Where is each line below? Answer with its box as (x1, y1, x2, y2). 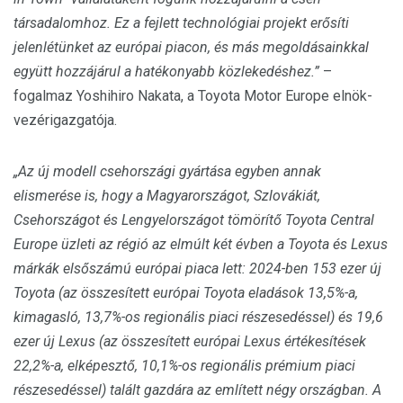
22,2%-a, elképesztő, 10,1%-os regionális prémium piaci (13, 357, 355, 374)
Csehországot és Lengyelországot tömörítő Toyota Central (13, 211, 374, 228)
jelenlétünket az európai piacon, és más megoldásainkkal (13, 39, 369, 56)
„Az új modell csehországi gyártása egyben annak (13, 163, 321, 180)
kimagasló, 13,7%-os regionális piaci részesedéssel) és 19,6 (13, 309, 383, 326)
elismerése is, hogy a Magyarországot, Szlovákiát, (13, 187, 320, 204)
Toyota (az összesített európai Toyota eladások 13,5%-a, (13, 284, 358, 301)
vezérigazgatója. (13, 112, 117, 129)
